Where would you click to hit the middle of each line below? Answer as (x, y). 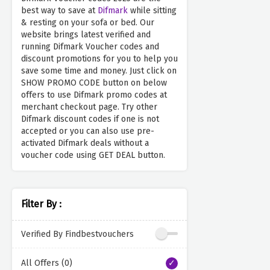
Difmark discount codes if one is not (90, 119)
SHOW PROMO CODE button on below (94, 83)
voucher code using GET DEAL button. (93, 155)
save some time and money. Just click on (99, 71)
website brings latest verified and (86, 35)
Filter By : (41, 204)
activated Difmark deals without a (85, 143)
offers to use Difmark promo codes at (94, 95)
